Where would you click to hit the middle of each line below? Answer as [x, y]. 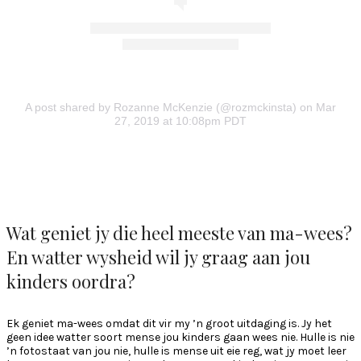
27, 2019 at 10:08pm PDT [180, 121]
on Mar [316, 108]
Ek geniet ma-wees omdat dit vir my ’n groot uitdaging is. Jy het [169, 323]
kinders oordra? [71, 281]
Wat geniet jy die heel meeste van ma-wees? [179, 232]
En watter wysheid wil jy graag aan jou [158, 257]
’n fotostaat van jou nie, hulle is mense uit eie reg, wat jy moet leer [176, 351]
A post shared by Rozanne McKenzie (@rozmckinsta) [161, 108]
